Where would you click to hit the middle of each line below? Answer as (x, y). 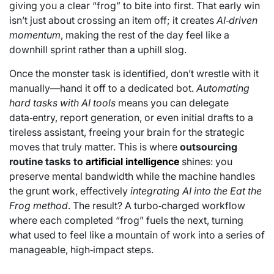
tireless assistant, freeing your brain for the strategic (127, 132)
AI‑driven (237, 20)
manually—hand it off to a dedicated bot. (103, 88)
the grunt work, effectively (70, 191)
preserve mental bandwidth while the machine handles (132, 176)
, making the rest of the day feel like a (145, 35)
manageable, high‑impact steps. (81, 249)
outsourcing (209, 146)
